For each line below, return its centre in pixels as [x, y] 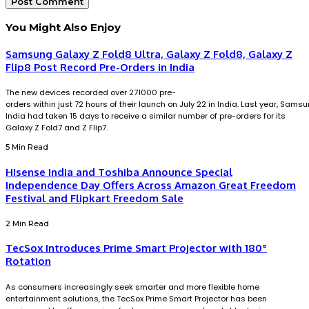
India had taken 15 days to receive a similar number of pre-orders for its [146, 116]
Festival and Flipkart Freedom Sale [94, 198]
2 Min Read [27, 223]
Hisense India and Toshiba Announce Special [119, 172]
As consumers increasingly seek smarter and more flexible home [132, 287]
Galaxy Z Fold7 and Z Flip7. [57, 128]
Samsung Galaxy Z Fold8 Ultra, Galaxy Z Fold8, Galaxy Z [149, 54]
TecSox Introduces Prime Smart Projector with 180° [136, 248]
